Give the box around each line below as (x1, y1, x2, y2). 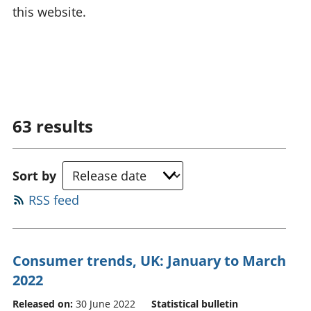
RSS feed (28, 191, 79, 208)
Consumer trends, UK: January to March (12, 251, 286, 270)
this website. (12, 3, 86, 20)
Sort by (12, 167, 56, 184)
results (36, 115, 93, 138)
